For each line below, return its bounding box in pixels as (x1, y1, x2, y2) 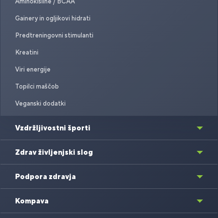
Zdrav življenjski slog (15, 148, 93, 157)
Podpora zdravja (15, 172, 76, 181)
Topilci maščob (15, 83, 59, 91)
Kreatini (15, 49, 38, 56)
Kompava (15, 197, 49, 205)
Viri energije (15, 66, 51, 73)
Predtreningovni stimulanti (15, 32, 93, 39)
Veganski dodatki (15, 100, 66, 108)
